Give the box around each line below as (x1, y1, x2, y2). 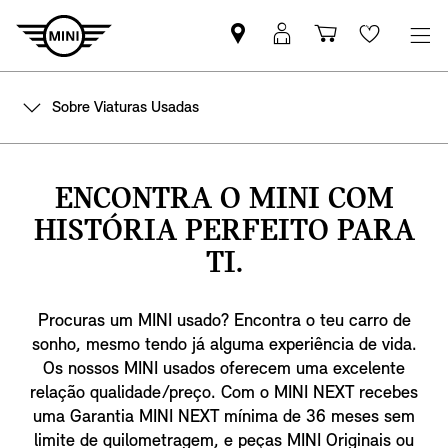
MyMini (280, 80, 361, 104)
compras (324, 80, 407, 104)
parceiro (236, 56, 317, 80)
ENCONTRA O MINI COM (54, 184, 394, 216)
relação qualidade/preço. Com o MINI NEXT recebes (30, 384, 418, 403)
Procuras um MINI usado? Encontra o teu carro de (37, 312, 411, 331)
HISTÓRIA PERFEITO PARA (33, 216, 415, 248)
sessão (280, 56, 342, 80)
